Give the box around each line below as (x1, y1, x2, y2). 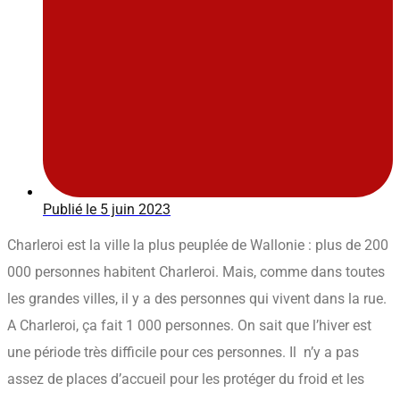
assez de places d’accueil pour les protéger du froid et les (7, 371, 364, 388)
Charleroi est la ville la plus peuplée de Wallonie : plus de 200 (7, 237, 388, 254)
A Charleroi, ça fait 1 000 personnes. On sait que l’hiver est (7, 317, 371, 335)
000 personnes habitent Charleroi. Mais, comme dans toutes (7, 263, 385, 281)
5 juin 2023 (100, 201, 171, 219)
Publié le (43, 201, 96, 219)
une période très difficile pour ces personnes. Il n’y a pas (7, 344, 359, 362)
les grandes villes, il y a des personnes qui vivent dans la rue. (7, 290, 387, 308)
